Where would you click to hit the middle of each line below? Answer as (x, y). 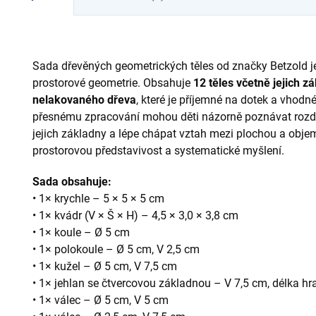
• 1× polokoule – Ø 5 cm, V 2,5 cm (116, 249)
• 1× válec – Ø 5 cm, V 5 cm (101, 300)
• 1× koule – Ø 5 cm (81, 232)
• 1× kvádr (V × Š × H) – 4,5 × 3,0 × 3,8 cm (135, 215)
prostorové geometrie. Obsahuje (113, 83)
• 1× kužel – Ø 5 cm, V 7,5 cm (105, 266)
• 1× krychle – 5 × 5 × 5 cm (98, 198)
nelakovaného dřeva (84, 99)
